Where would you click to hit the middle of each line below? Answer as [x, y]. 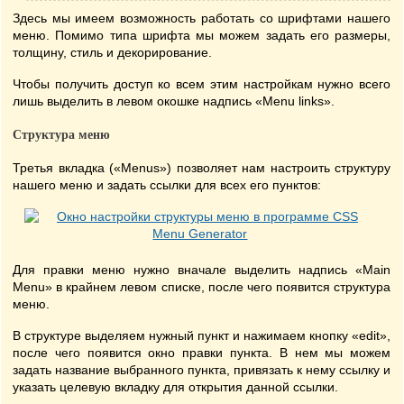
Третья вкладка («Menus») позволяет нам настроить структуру [202, 168]
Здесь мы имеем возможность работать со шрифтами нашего [202, 18]
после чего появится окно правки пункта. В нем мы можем [202, 353]
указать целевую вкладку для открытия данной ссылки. [175, 387]
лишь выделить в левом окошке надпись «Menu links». [174, 101]
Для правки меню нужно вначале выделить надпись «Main [202, 270]
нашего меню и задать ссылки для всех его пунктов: [167, 185]
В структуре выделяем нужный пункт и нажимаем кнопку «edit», [202, 335]
